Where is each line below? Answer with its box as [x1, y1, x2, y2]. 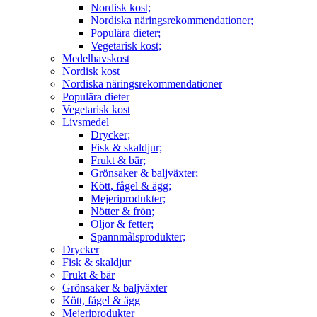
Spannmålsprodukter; [91, 230, 185, 243]
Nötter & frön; [91, 204, 154, 217]
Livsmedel [62, 115, 109, 128]
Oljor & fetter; [91, 217, 154, 230]
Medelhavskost [62, 52, 129, 64]
